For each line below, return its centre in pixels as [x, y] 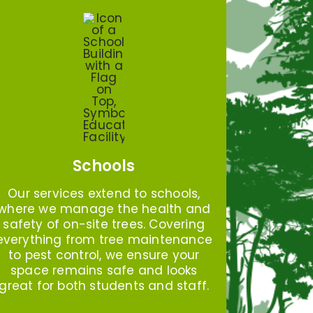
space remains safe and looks [104, 270]
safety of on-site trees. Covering [104, 224]
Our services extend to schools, [104, 193]
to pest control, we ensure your [104, 255]
